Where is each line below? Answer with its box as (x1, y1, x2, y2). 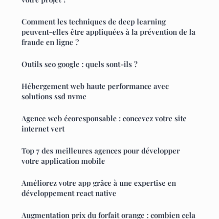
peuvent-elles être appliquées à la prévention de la (22, 27, 196, 37)
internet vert (22, 124, 65, 134)
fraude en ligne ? (22, 37, 79, 47)
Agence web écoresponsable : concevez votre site (22, 113, 187, 124)
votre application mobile (22, 156, 105, 166)
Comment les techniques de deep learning (22, 17, 166, 27)
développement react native (22, 188, 116, 198)
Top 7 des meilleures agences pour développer (22, 146, 180, 156)
